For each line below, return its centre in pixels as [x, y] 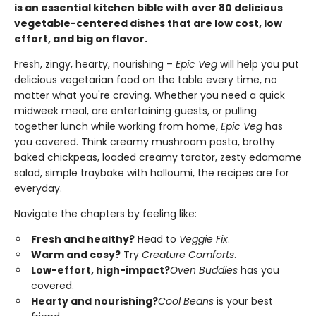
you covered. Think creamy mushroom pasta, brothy [145, 142]
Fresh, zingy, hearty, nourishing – [95, 64]
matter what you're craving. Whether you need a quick [150, 95]
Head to [157, 239]
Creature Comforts [188, 255]
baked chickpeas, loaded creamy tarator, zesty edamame [158, 157]
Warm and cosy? [76, 255]
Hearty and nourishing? [95, 301]
